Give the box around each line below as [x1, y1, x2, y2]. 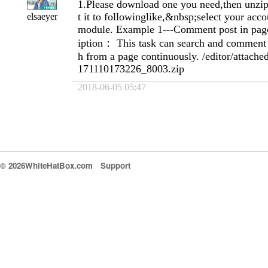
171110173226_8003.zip [78, 63, 184, 75]
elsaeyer [26, 11, 57, 22]
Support [100, 160, 131, 172]
